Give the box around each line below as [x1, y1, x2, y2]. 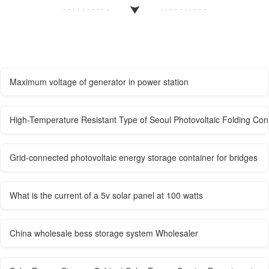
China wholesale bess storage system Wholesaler [10, 227, 198, 240]
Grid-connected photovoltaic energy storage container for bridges [10, 151, 258, 164]
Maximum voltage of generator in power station [10, 76, 189, 88]
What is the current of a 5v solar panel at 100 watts [10, 189, 203, 202]
